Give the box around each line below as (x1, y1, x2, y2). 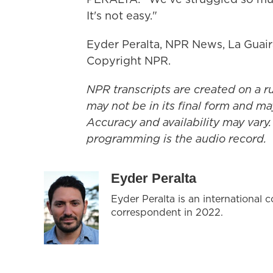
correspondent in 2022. (111, 205, 223, 219)
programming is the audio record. (87, 131, 266, 146)
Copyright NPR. (87, 53, 171, 68)
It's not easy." (87, 8, 157, 23)
